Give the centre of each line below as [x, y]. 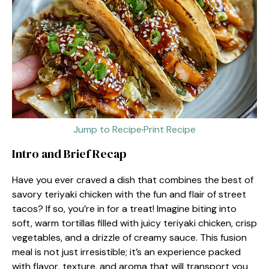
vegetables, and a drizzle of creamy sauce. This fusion [129, 237]
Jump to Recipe [107, 129]
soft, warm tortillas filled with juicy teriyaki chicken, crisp [134, 223]
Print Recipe [170, 129]
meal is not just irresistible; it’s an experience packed [126, 252]
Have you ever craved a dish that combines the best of [133, 180]
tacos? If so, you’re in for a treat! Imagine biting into [124, 209]
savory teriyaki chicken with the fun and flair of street [129, 194]
